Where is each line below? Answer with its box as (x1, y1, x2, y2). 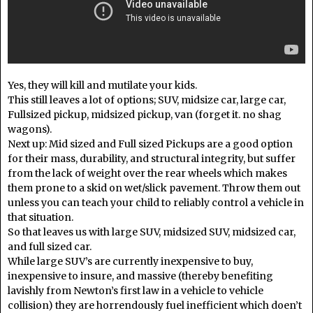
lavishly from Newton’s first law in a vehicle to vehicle (8, 284, 263, 297)
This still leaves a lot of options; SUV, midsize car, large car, (8, 93, 286, 106)
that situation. (8, 210, 73, 224)
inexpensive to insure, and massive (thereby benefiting (8, 269, 273, 282)
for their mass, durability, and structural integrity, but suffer (8, 152, 296, 165)
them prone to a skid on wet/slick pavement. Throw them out (8, 181, 300, 194)
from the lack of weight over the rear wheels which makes (8, 166, 287, 180)
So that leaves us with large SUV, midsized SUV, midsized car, (8, 225, 296, 238)
